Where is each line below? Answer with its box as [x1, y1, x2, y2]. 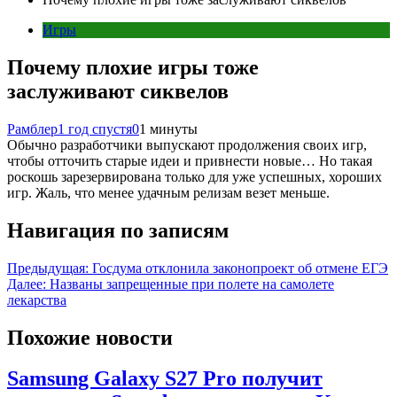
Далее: [7, 276, 46, 292]
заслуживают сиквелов [7, 79, 229, 103]
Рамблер [7, 121, 58, 136]
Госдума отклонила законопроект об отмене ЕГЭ [92, 260, 388, 276]
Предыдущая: [7, 260, 89, 276]
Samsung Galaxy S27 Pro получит [7, 367, 323, 391]
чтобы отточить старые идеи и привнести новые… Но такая [7, 152, 372, 168]
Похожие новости [7, 325, 173, 349]
